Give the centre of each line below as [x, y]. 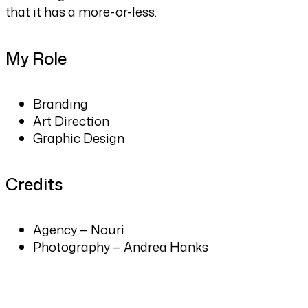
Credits [34, 184]
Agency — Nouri [79, 229]
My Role [36, 58]
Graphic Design [79, 138]
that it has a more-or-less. [81, 12]
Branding [60, 103]
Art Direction [71, 121]
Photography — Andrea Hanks [121, 246]
